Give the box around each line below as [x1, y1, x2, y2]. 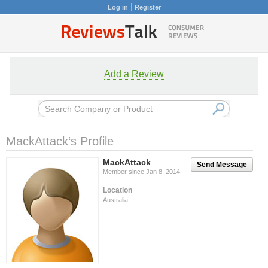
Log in [107, 4, 128, 11]
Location [103, 186, 132, 194]
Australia [103, 196, 128, 203]
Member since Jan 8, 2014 [103, 168, 180, 175]
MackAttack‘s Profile [6, 135, 114, 148]
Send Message [197, 160, 247, 169]
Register [134, 4, 161, 11]
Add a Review [104, 69, 164, 79]
